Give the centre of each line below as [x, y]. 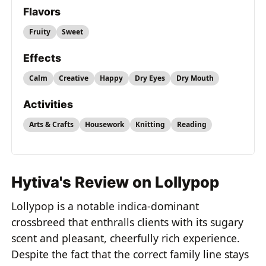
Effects [42, 58]
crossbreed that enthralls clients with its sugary [128, 222]
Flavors [42, 12]
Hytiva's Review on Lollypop [115, 182]
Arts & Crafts [51, 124]
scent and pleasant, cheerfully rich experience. [126, 238]
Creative [74, 78]
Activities [48, 104]
